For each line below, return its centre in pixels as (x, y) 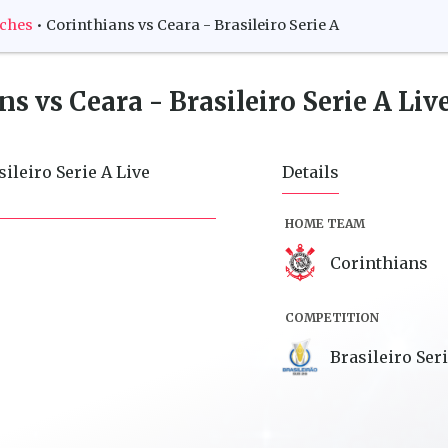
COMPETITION (332, 317)
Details (310, 171)
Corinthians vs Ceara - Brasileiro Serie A (192, 25)
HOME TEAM (325, 223)
